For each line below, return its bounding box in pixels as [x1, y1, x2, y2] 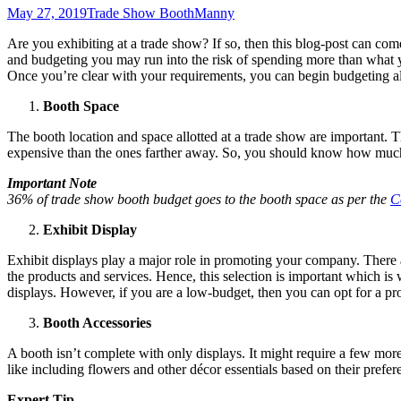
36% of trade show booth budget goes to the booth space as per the [7, 192, 390, 208]
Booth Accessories [43, 315, 151, 331]
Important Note [7, 175, 97, 192]
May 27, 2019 [7, 5, 87, 21]
